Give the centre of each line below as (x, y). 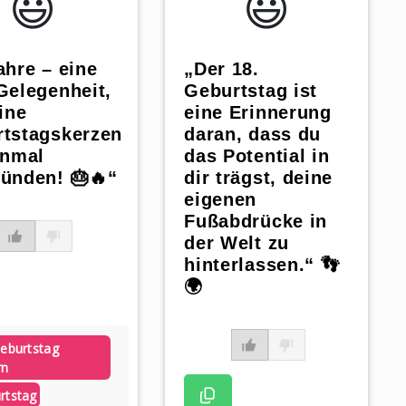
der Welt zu (237, 243)
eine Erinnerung (258, 113)
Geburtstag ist (251, 91)
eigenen (221, 200)
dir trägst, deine (259, 178)
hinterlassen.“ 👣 (262, 265)
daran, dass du (253, 135)
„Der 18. (222, 69)
